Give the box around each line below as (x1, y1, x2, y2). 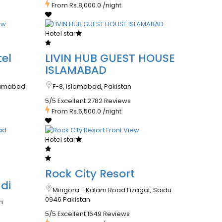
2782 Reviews (87, 96, 131, 106)
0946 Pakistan (45, 195, 90, 205)
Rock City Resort (45, 166, 135, 182)
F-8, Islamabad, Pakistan (52, 82, 131, 92)
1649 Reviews (87, 209, 130, 219)
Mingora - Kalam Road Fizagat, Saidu (52, 185, 171, 195)
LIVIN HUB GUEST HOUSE (45, 51, 175, 66)
